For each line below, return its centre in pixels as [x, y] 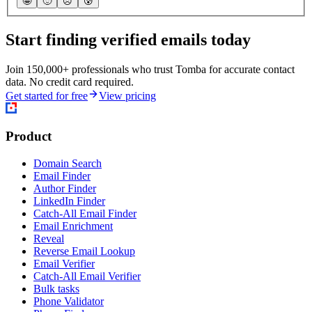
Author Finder [65, 189]
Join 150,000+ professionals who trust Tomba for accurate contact [150, 69]
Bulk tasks [56, 289]
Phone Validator [69, 302]
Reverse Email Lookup [84, 251]
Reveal [49, 239]
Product [29, 136]
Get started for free [47, 95]
